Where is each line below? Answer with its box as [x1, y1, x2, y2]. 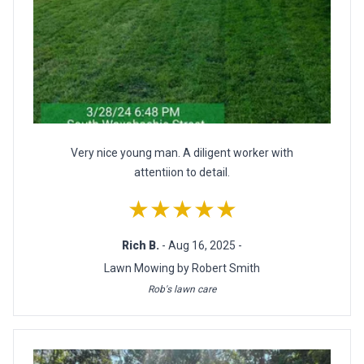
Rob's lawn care [148, 284, 216, 296]
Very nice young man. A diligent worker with [71, 146, 293, 160]
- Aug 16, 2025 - [162, 239, 242, 253]
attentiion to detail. [134, 166, 230, 180]
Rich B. [122, 239, 162, 253]
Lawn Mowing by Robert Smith [104, 262, 260, 275]
